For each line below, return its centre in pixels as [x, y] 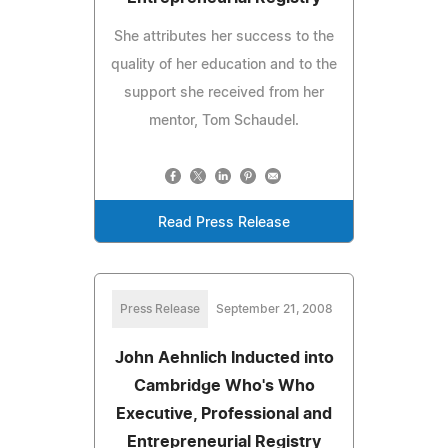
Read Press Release [224, 222]
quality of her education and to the [224, 64]
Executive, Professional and [224, 413]
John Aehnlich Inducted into [224, 357]
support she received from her [224, 92]
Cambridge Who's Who [224, 385]
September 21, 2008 [274, 308]
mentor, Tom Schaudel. [224, 120]
